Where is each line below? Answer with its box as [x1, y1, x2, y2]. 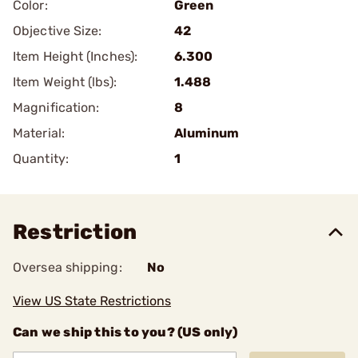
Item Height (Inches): [13, 49, 138, 64]
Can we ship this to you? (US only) [13, 324, 237, 340]
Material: [13, 125, 65, 141]
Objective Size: [13, 23, 102, 38]
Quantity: [13, 151, 69, 166]
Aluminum [174, 125, 239, 141]
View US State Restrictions [13, 293, 171, 308]
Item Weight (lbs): [13, 74, 117, 89]
